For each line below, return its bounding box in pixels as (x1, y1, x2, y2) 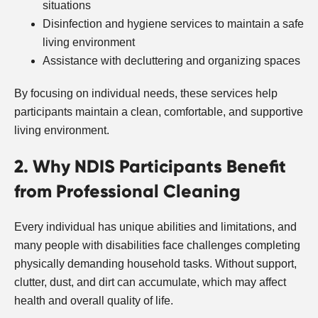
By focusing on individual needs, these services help (14, 87, 278, 99)
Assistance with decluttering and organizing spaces (43, 54, 300, 67)
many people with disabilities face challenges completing (14, 238, 300, 251)
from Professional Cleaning (14, 180, 241, 202)
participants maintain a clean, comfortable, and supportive (14, 105, 303, 118)
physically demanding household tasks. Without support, (14, 257, 297, 270)
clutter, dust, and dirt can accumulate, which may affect (14, 275, 286, 288)
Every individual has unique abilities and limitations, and (14, 220, 297, 233)
